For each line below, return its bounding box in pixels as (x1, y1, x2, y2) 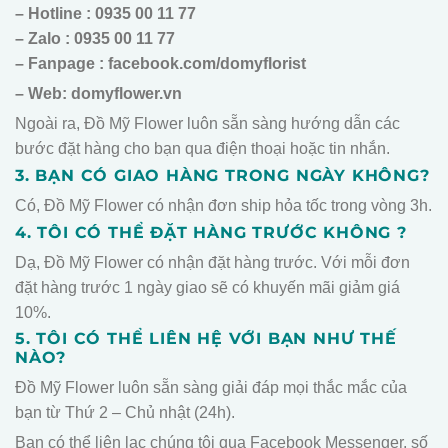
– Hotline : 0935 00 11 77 (15, 5, 196, 23)
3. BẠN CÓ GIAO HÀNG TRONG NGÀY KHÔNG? (15, 165, 430, 185)
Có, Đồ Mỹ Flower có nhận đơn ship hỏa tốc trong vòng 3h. (15, 196, 432, 214)
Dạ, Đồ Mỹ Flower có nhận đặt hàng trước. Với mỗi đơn (15, 253, 410, 271)
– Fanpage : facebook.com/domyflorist (15, 55, 306, 73)
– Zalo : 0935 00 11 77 (15, 30, 175, 48)
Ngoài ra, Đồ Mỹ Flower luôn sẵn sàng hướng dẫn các (15, 114, 400, 132)
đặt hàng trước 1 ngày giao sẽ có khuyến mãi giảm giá (15, 278, 400, 296)
